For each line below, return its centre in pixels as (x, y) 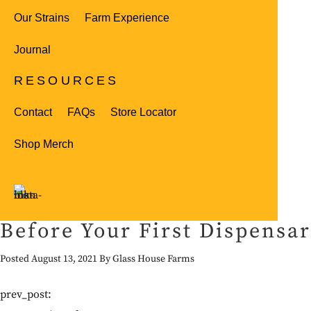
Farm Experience (127, 18)
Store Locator (143, 112)
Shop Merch (44, 144)
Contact (33, 112)
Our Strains (42, 18)
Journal (32, 50)
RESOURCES (67, 80)
